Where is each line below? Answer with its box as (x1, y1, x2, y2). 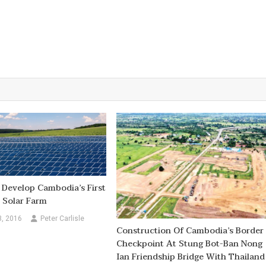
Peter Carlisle (40, 214, 84, 223)
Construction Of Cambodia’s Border (116, 224, 264, 238)
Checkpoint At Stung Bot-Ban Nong (116, 237, 263, 251)
